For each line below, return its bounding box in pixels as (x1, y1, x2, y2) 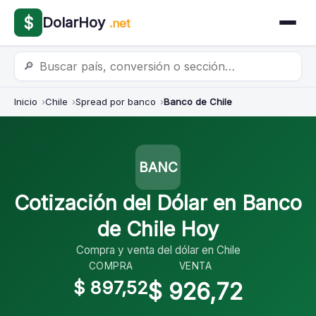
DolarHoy (42, 14, 105, 31)
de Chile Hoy (97, 217, 219, 241)
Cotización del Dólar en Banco (14, 190, 302, 215)
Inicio (14, 96, 37, 107)
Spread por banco (75, 96, 156, 107)
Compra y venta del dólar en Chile (75, 243, 241, 257)
